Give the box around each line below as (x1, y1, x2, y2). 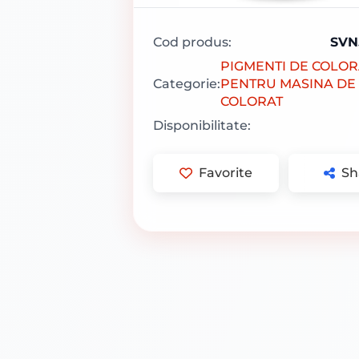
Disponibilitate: (153, 118, 252, 134)
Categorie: (153, 76, 221, 92)
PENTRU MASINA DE (220, 76, 357, 92)
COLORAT (220, 94, 284, 110)
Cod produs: (153, 34, 232, 50)
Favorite (199, 165, 253, 181)
